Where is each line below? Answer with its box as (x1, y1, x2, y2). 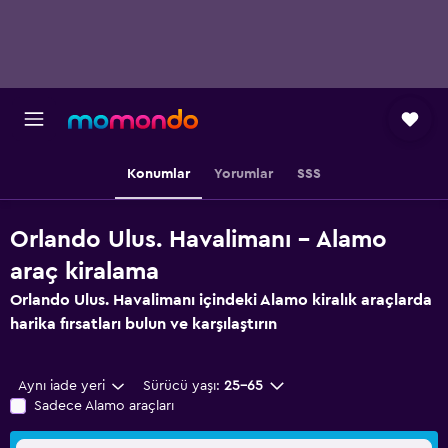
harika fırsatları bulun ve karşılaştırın (10, 316, 277, 332)
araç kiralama (10, 260, 159, 284)
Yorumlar (214, 167, 273, 181)
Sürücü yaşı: (142, 379, 220, 393)
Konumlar (127, 167, 190, 181)
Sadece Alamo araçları (34, 399, 174, 413)
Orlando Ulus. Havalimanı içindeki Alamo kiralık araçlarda (10, 292, 432, 308)
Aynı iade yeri (18, 379, 105, 393)
